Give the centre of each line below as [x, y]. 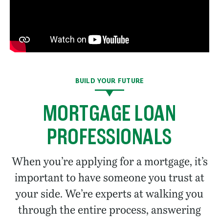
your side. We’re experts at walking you [109, 194]
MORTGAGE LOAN [109, 113]
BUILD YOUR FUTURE [109, 80]
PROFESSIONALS [109, 136]
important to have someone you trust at [109, 177]
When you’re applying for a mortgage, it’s [109, 161]
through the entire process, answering [109, 210]
